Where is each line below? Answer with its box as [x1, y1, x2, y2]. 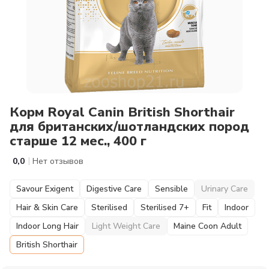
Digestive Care [86, 183, 142, 195]
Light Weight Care [92, 220, 160, 232]
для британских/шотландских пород [10, 118, 249, 136]
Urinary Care [201, 183, 248, 195]
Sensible [155, 183, 188, 195]
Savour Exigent [16, 183, 73, 195]
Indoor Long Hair [16, 220, 79, 232]
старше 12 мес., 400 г [10, 132, 147, 150]
